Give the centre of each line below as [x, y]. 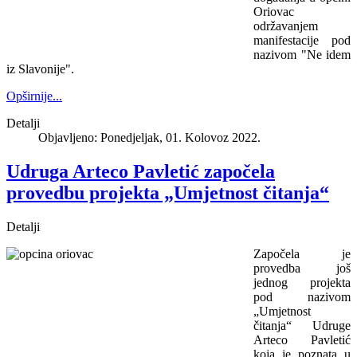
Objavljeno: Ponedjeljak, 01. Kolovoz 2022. [149, 137]
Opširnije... [34, 96]
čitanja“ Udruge [302, 325]
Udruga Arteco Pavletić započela [141, 171]
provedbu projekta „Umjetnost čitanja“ [168, 192]
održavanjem [286, 25]
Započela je [302, 253]
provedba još [302, 268]
